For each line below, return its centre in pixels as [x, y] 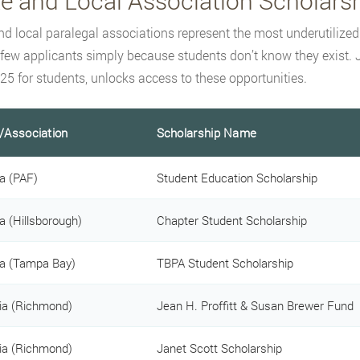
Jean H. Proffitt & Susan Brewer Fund [255, 305]
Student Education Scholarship [237, 177]
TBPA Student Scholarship [225, 262]
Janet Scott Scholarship [219, 348]
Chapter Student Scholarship [231, 220]
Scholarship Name [207, 132]
